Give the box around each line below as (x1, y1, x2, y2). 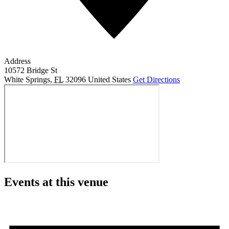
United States (87, 75, 131, 84)
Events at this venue (4, 175, 108, 189)
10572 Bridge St (4, 65, 57, 75)
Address (4, 56, 31, 65)
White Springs (4, 75, 50, 84)
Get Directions (132, 75, 180, 84)
